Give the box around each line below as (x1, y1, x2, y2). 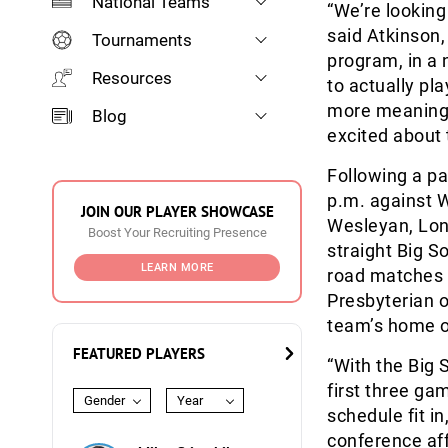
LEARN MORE (140, 261, 214, 274)
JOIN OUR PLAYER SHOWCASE (80, 202, 274, 221)
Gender (84, 393, 125, 408)
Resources (92, 68, 172, 88)
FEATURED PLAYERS (73, 344, 205, 363)
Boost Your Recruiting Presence (87, 225, 267, 240)
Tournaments (92, 30, 192, 50)
